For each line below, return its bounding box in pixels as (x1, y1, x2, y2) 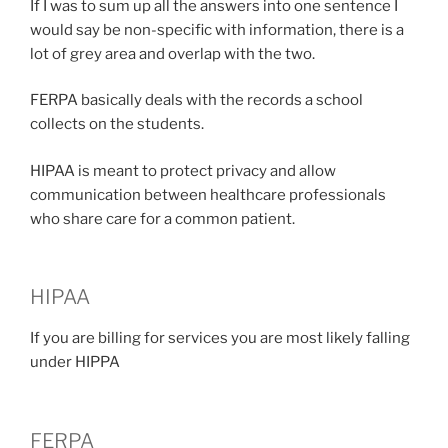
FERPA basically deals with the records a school (30, 91, 363, 110)
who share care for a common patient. (30, 209, 295, 228)
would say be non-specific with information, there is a (30, 20, 404, 39)
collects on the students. (30, 115, 204, 134)
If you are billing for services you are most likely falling (30, 329, 410, 348)
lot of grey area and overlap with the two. (30, 44, 315, 63)
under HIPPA (30, 353, 120, 372)
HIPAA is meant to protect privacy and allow (30, 161, 336, 180)
